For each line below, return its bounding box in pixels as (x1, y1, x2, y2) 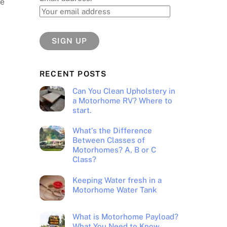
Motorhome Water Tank (72, 185, 157, 194)
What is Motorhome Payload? (72, 212, 178, 221)
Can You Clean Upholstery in (72, 86, 175, 95)
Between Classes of (72, 136, 145, 145)
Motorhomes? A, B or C (72, 145, 156, 155)
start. (72, 105, 91, 115)
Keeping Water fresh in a (72, 175, 162, 184)
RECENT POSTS (39, 69, 107, 78)
